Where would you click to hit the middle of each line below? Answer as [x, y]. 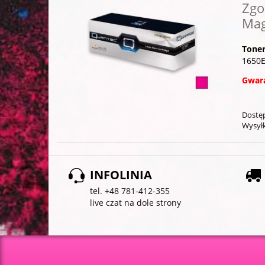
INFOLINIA [121, 175]
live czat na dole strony [135, 203]
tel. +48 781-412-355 [130, 191]
